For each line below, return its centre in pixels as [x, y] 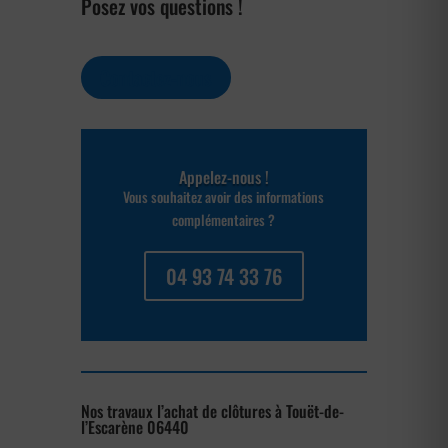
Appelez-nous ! [223, 177]
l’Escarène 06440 [134, 427]
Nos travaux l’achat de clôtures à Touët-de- [212, 411]
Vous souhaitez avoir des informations [224, 197]
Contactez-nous [155, 77]
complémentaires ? [224, 220]
